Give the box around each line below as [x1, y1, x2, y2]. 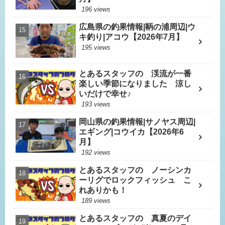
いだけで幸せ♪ [79, 89, 140, 98]
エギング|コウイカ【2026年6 [79, 128, 184, 137]
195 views [81, 43, 111, 51]
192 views [81, 149, 111, 157]
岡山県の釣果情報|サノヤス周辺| [79, 118, 196, 127]
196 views [81, 5, 111, 13]
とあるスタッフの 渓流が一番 [79, 69, 192, 78]
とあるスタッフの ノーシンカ [79, 166, 192, 175]
